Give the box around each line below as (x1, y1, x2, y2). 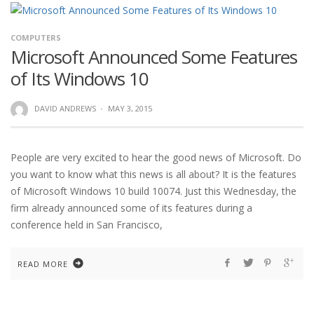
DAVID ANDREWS (34, 103, 96, 114)
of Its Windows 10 (11, 66, 149, 92)
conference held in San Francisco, (11, 217, 163, 231)
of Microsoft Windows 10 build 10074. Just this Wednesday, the (11, 184, 296, 198)
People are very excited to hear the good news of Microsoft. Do (11, 150, 301, 164)
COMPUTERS (11, 32, 61, 43)
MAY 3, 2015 (107, 103, 152, 114)
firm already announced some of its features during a (11, 200, 252, 214)
